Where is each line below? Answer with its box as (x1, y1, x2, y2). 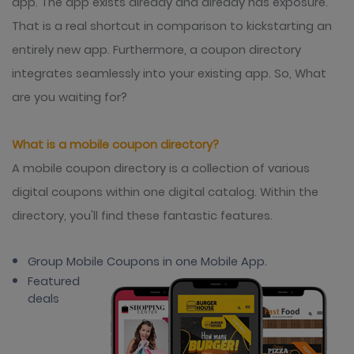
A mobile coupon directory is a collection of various (12, 160, 310, 176)
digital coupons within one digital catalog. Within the (12, 184, 318, 200)
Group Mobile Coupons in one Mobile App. (28, 254, 270, 269)
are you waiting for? (12, 89, 127, 105)
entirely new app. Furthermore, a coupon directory (12, 42, 301, 58)
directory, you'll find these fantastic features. (12, 208, 273, 224)
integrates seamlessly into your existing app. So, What (12, 66, 326, 81)
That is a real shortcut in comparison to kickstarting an (12, 18, 332, 34)
